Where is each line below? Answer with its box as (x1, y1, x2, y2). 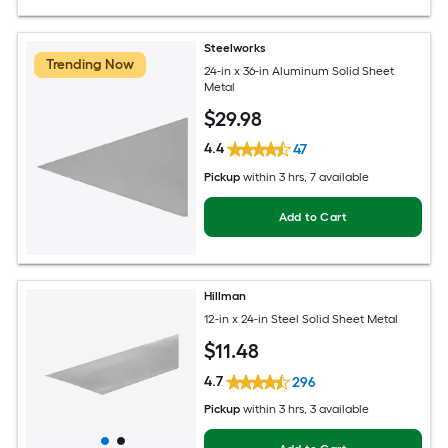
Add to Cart (278, 210, 348, 225)
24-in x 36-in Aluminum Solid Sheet (204, 63, 395, 78)
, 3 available (304, 402, 370, 417)
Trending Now (46, 56, 134, 74)
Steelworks (204, 41, 267, 56)
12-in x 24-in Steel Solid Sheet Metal (204, 311, 399, 326)
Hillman (204, 289, 247, 304)
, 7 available (304, 170, 370, 185)
